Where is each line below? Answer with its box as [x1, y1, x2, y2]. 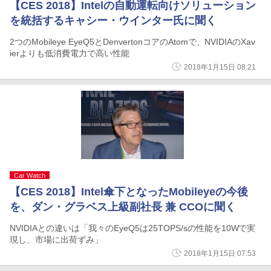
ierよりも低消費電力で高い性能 [10, 48, 129, 58]
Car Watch [14, 172, 45, 179]
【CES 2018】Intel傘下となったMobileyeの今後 [10, 186, 248, 198]
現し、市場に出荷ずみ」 [10, 235, 103, 244]
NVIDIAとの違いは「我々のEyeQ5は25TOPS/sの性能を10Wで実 [10, 223, 256, 233]
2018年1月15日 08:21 [184, 63, 256, 71]
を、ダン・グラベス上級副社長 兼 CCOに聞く [10, 201, 236, 213]
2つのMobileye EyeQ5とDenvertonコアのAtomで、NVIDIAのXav [10, 37, 256, 47]
